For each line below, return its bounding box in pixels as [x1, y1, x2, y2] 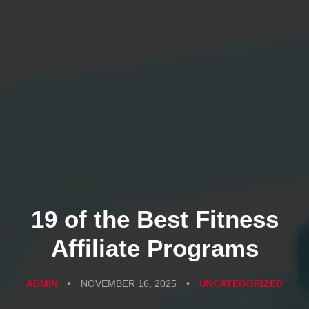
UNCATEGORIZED [199, 278, 283, 290]
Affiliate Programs [50, 235, 259, 262]
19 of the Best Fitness [30, 206, 279, 233]
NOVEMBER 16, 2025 [81, 278, 177, 290]
